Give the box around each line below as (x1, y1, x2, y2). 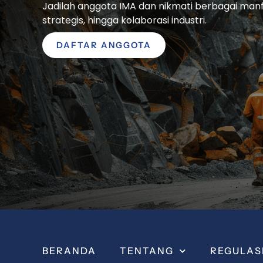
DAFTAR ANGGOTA (56, 39, 151, 50)
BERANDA (42, 245, 96, 257)
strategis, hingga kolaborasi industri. (42, 13, 207, 27)
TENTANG (120, 245, 174, 257)
